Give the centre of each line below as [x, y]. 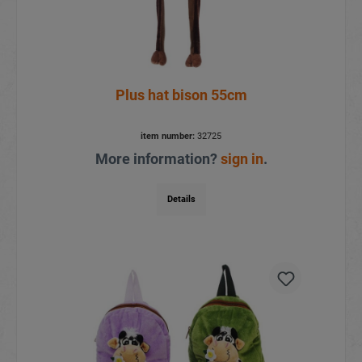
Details [181, 199]
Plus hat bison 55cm [181, 95]
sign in [242, 158]
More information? [158, 158]
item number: [168, 136]
